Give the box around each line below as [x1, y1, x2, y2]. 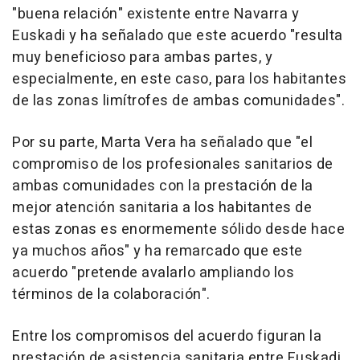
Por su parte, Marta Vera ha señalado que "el [12, 131, 313, 153]
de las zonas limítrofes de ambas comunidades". [12, 89, 345, 112]
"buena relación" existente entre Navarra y [12, 2, 299, 25]
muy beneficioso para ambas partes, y [12, 46, 272, 68]
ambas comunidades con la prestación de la [12, 174, 313, 197]
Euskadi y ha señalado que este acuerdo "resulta [12, 24, 343, 47]
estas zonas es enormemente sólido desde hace [12, 218, 345, 240]
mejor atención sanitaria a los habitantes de [12, 196, 312, 219]
